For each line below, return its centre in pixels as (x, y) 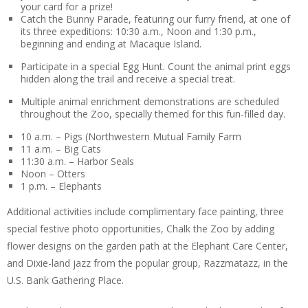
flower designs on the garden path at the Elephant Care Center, (147, 246)
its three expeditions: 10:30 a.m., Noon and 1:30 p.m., (139, 31)
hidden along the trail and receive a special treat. (128, 79)
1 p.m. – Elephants (61, 186)
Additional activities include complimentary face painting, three (145, 211)
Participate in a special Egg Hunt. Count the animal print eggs (156, 66)
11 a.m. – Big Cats (61, 149)
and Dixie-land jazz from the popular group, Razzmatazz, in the (147, 263)
